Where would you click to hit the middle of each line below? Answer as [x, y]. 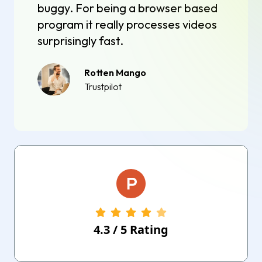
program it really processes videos [127, 24]
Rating [148, 229]
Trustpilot [103, 86]
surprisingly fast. [80, 40]
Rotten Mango [115, 72]
